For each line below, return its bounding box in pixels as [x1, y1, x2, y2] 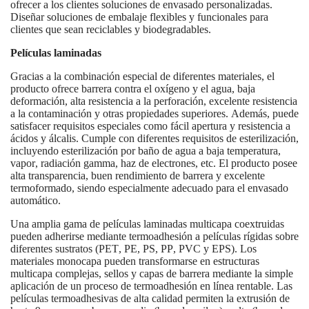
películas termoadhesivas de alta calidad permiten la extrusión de [10, 292, 290, 304]
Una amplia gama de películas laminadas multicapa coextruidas [10, 217, 284, 230]
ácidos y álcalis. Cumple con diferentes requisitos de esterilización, [10, 132, 299, 144]
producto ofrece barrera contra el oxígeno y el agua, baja [10, 82, 255, 94]
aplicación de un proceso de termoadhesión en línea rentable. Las [10, 279, 292, 292]
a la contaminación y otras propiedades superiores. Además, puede [10, 107, 299, 119]
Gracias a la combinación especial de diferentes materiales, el [10, 70, 275, 82]
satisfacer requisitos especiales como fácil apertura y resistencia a [10, 119, 290, 132]
